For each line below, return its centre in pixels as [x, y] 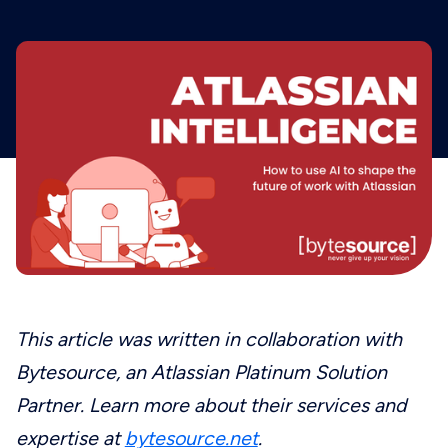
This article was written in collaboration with [208, 338]
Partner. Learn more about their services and [211, 404]
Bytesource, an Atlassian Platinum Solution [201, 371]
